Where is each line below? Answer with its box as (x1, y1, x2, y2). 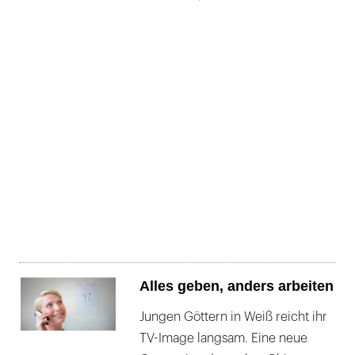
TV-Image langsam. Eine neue (139, 332, 307, 345)
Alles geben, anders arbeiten (139, 278, 334, 294)
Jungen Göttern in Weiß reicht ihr (139, 311, 327, 323)
